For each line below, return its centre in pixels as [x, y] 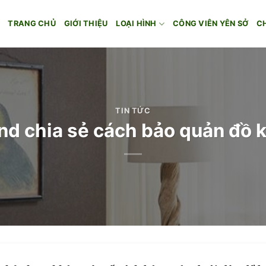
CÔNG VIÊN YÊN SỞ [211, 23]
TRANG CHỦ [32, 23]
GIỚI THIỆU [86, 23]
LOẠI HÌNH [136, 23]
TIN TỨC [133, 111]
